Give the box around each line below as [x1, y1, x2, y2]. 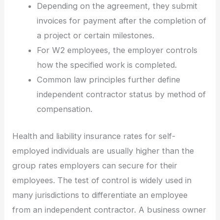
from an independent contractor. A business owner [12, 204, 207, 215]
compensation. [36, 104, 92, 114]
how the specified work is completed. [36, 59, 177, 70]
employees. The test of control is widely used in [12, 175, 192, 185]
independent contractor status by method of [36, 89, 206, 99]
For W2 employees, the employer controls [36, 45, 197, 55]
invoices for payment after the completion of [36, 15, 206, 26]
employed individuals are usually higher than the [12, 145, 194, 156]
